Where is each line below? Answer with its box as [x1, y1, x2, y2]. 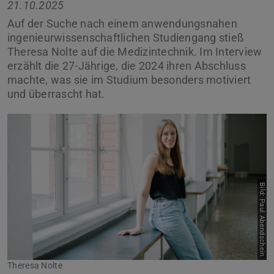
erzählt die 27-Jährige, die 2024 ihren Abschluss [7, 59, 246, 73]
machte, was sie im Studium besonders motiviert [7, 73, 251, 87]
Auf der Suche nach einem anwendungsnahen [7, 17, 237, 31]
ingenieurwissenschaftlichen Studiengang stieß [7, 31, 245, 45]
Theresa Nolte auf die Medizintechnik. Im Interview [7, 45, 262, 59]
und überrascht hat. [7, 87, 105, 101]
